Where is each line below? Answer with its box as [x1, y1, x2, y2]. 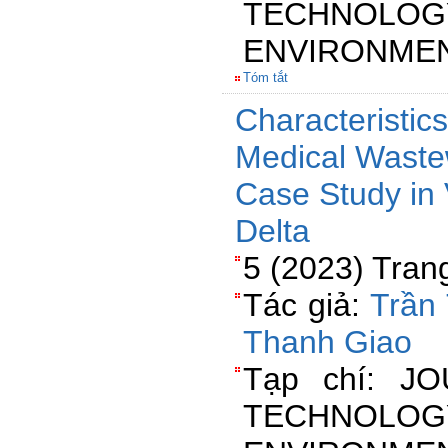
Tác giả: [243, 287, 370, 323]
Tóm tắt [243, 70, 288, 85]
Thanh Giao [243, 324, 412, 360]
